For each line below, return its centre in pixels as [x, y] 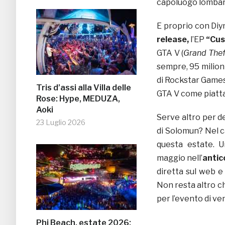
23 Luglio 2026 [61, 123]
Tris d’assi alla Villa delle [84, 88]
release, [174, 40]
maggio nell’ [180, 158]
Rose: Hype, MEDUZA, [78, 99]
